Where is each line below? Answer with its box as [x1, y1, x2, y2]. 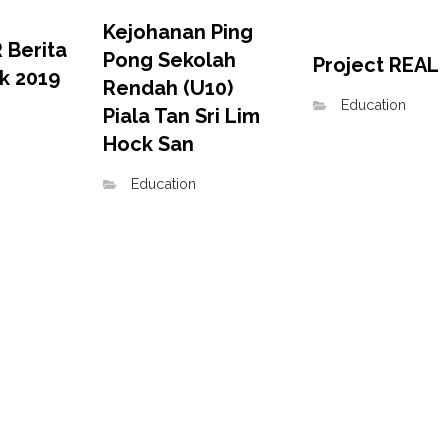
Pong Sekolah [103, 47, 236, 72]
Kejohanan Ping [103, 19, 253, 44]
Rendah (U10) [103, 75, 233, 100]
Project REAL [312, 53, 439, 78]
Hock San [103, 131, 194, 156]
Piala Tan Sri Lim [103, 103, 260, 128]
